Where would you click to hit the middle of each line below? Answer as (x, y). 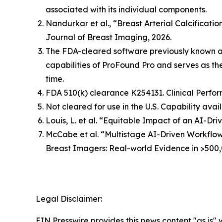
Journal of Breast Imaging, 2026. (109, 37)
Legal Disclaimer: (69, 199)
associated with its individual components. (126, 10)
